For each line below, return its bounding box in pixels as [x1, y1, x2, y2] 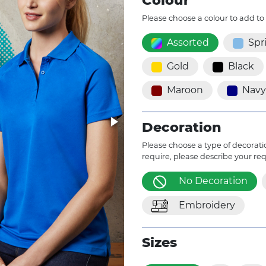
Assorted [167, 37, 209, 49]
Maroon [167, 84, 203, 96]
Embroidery [179, 199, 235, 211]
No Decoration [179, 175, 248, 187]
